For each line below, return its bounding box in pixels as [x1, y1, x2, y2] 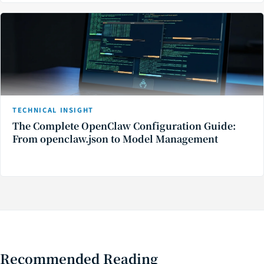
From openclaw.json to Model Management [12, 132, 218, 146]
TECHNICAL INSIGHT [12, 105, 94, 115]
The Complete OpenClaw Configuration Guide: [12, 119, 236, 133]
